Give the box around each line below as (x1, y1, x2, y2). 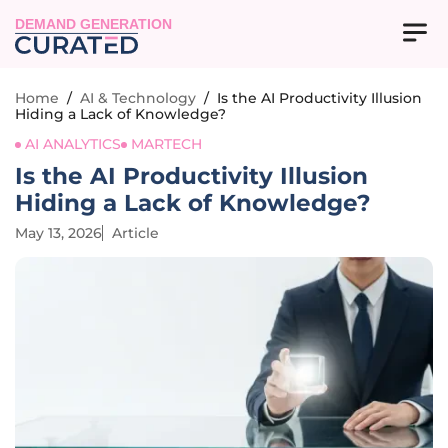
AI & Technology (80, 89, 196, 107)
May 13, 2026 (15, 224, 102, 242)
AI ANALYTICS (25, 135, 121, 153)
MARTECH (131, 135, 202, 153)
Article (112, 224, 159, 242)
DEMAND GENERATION (15, 17, 173, 33)
